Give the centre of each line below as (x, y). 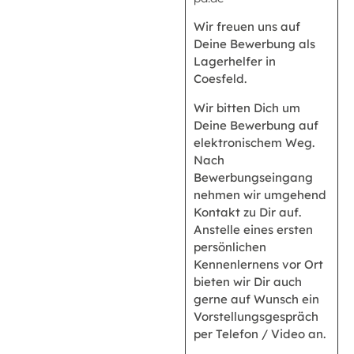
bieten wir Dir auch (248, 281)
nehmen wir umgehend (260, 194)
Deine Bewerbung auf (256, 125)
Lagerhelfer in (235, 62)
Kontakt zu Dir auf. (247, 212)
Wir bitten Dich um (247, 107)
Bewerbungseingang (253, 177)
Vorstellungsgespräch (256, 316)
